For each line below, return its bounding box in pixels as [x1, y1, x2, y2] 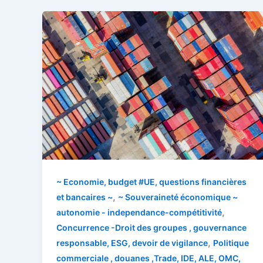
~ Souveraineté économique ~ [118, 191, 238, 202]
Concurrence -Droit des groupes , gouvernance [56, 222, 247, 232]
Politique [213, 237, 249, 248]
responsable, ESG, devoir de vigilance [56, 237, 208, 248]
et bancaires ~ [56, 191, 113, 202]
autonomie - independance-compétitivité [56, 207, 222, 217]
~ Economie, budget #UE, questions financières [56, 176, 247, 187]
